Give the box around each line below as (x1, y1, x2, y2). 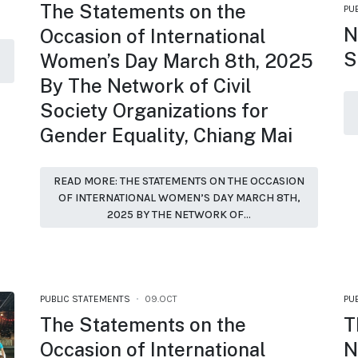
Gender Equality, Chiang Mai (40, 124, 292, 147)
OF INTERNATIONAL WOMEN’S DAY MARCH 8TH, (58, 190, 300, 205)
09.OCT (145, 292, 177, 304)
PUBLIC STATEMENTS (40, 292, 130, 304)
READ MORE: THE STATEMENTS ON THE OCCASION (54, 173, 304, 188)
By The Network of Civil (40, 74, 252, 97)
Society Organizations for (40, 99, 268, 122)
